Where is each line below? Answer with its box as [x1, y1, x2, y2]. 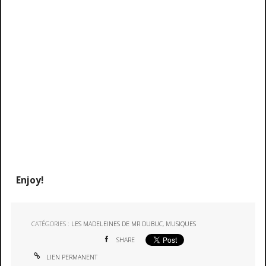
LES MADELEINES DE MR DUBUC [71, 220, 163, 229]
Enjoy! [15, 174, 43, 187]
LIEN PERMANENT [45, 252, 98, 261]
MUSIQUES [166, 220, 197, 229]
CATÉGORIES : [31, 220, 72, 229]
